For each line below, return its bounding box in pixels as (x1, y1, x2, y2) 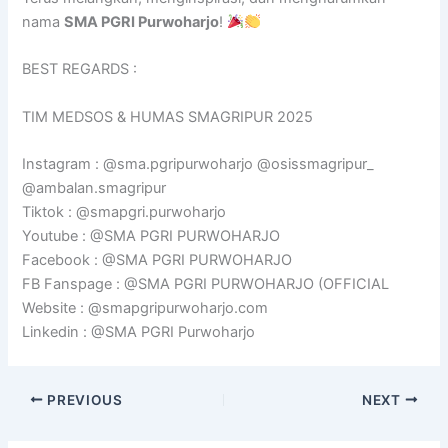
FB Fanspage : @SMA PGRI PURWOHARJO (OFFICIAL (22, 274, 390, 293)
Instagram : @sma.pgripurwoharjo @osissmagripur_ (22, 154, 375, 173)
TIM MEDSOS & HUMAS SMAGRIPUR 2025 (22, 107, 314, 126)
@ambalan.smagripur (22, 178, 167, 197)
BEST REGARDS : (22, 60, 138, 79)
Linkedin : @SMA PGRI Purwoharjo (22, 322, 256, 341)
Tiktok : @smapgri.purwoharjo (22, 202, 227, 221)
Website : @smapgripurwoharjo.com (22, 298, 269, 317)
